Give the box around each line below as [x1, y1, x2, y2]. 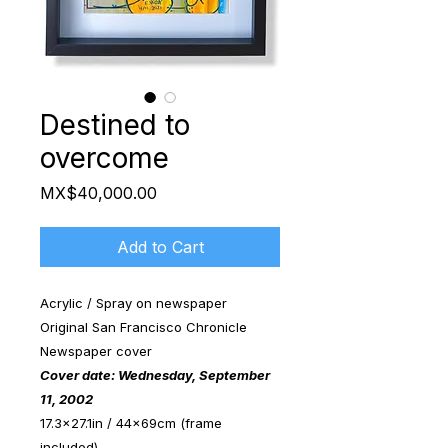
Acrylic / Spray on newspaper [40, 294, 227, 311]
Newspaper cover [40, 342, 152, 359]
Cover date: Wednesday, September [40, 366, 270, 383]
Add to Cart [116, 236, 204, 257]
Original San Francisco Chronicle [40, 318, 247, 335]
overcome [40, 140, 169, 175]
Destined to [40, 107, 190, 142]
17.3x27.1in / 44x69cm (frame [40, 414, 222, 431]
